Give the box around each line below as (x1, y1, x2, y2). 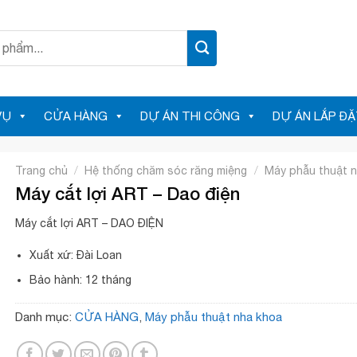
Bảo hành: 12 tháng (29, 273, 132, 286)
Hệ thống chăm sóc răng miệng (84, 164, 248, 177)
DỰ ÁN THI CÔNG (140, 109, 240, 123)
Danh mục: (15, 309, 75, 324)
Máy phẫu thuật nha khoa (145, 309, 282, 324)
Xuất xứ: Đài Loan (29, 249, 123, 262)
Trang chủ (15, 164, 68, 177)
